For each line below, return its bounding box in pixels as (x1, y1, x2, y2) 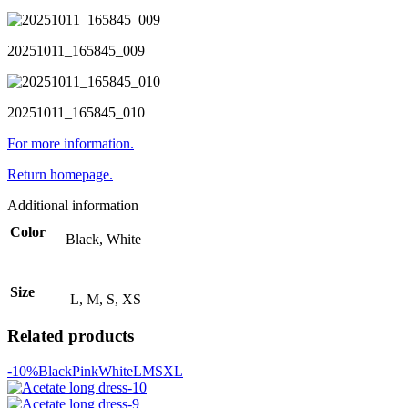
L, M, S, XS (70, 291, 141, 307)
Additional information (7, 197, 138, 213)
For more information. (7, 135, 134, 151)
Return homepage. (7, 166, 113, 182)
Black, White (66, 230, 141, 247)
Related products (7, 326, 134, 346)
